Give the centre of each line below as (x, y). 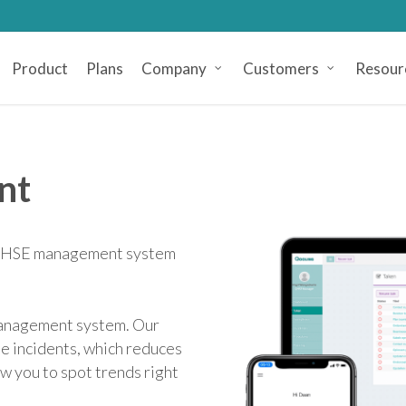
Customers (280, 68)
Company (174, 68)
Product (39, 68)
